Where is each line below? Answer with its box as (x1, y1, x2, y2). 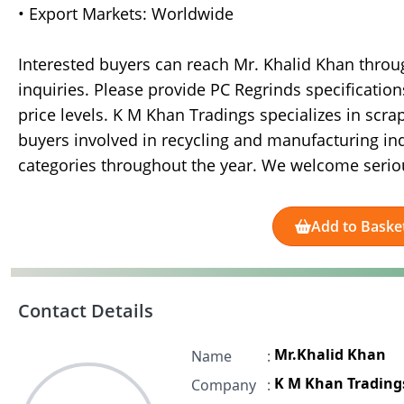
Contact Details (18, 298, 153, 324)
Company (190, 375, 256, 396)
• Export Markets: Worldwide (18, 3, 234, 25)
